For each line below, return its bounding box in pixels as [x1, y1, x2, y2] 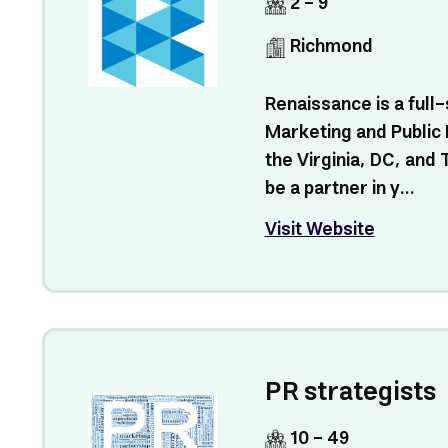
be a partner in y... [264, 173, 415, 205]
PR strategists [264, 370, 436, 415]
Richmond [285, 31, 373, 63]
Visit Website [264, 214, 375, 246]
